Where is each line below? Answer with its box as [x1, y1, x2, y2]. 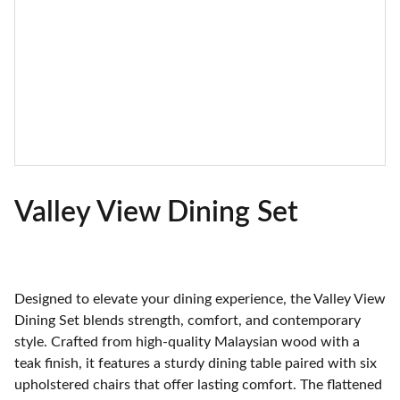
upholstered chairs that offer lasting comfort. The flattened [14, 378, 382, 392]
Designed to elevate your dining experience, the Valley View [14, 292, 386, 306]
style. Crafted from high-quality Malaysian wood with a [14, 335, 360, 349]
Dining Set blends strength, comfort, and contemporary [14, 313, 361, 328]
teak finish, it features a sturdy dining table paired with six [14, 356, 377, 371]
